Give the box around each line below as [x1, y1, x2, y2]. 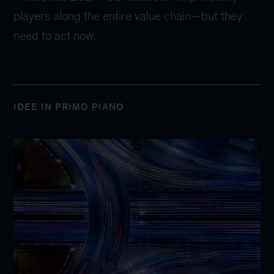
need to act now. [13, 28, 97, 42]
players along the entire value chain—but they [13, 9, 243, 23]
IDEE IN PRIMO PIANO [13, 101, 125, 112]
